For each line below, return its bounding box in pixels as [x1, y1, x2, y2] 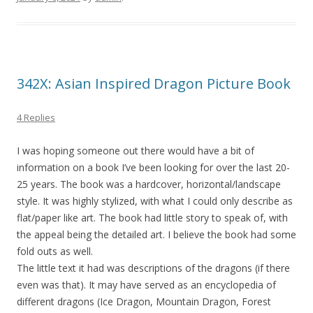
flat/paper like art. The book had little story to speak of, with [17, 211, 288, 225]
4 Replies [17, 111, 55, 124]
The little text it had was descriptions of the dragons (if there [17, 261, 290, 275]
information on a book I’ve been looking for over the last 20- [17, 161, 290, 175]
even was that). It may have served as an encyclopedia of [17, 278, 276, 292]
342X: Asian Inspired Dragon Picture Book [17, 74, 291, 94]
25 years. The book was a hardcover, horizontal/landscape [17, 177, 281, 191]
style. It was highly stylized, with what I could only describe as [17, 194, 293, 208]
